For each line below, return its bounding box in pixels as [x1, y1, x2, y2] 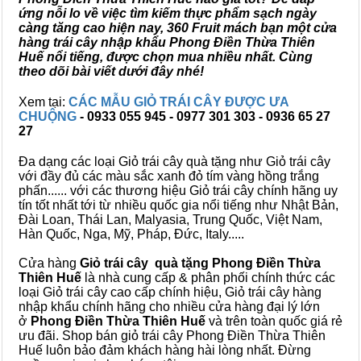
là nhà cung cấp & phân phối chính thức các [81, 271, 335, 284]
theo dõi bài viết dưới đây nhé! [19, 64, 204, 78]
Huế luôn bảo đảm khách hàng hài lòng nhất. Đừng [19, 343, 311, 357]
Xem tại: [19, 95, 68, 109]
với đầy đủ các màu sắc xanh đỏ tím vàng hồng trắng [19, 169, 319, 183]
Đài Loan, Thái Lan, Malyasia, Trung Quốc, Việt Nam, [19, 213, 322, 226]
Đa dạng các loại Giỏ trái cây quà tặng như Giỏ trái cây [19, 155, 330, 168]
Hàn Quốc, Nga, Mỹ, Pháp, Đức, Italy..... [19, 227, 244, 241]
